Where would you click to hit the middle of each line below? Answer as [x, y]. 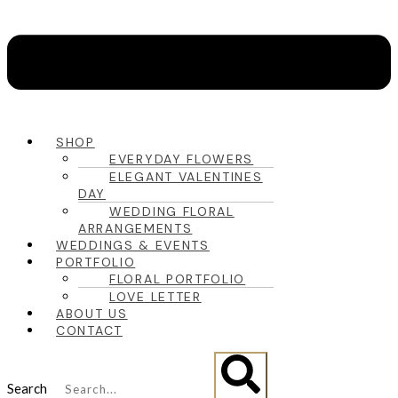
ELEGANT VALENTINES [186, 176]
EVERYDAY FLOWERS [182, 159]
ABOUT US [92, 313]
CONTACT [89, 330]
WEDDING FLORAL [172, 211]
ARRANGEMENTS [135, 228]
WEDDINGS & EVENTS [133, 245]
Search [27, 388]
